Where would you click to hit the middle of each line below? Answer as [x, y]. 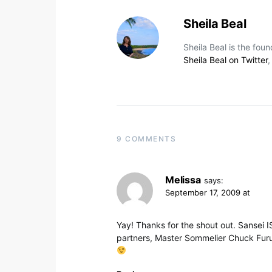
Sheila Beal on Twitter [226, 59]
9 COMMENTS [146, 138]
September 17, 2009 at [208, 192]
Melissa [183, 179]
